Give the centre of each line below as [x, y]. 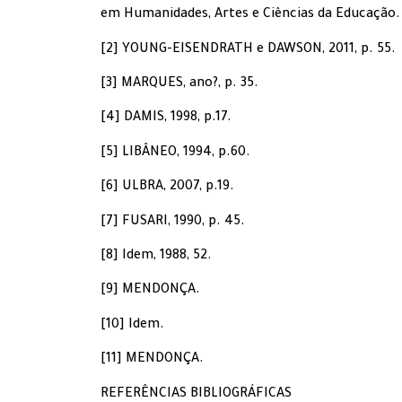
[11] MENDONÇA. [152, 360]
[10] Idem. [132, 325]
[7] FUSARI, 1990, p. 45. [173, 222]
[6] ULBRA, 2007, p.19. [167, 188]
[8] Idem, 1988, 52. [156, 257]
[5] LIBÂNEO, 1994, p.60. [175, 153]
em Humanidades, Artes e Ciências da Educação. [250, 16]
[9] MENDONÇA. [150, 291]
